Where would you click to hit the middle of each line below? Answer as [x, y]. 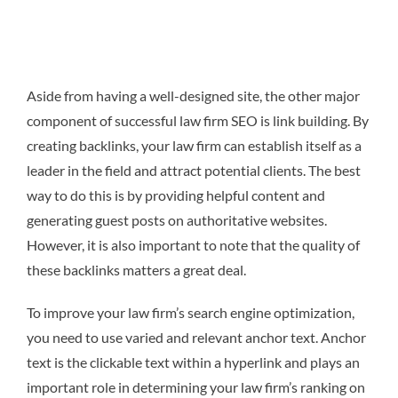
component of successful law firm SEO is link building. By [198, 120]
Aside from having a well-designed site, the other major [193, 95]
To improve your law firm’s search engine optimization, [191, 312]
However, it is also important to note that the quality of [193, 244]
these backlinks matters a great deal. [136, 269]
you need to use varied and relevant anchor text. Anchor [196, 337]
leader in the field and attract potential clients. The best [194, 170]
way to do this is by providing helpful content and [176, 195]
